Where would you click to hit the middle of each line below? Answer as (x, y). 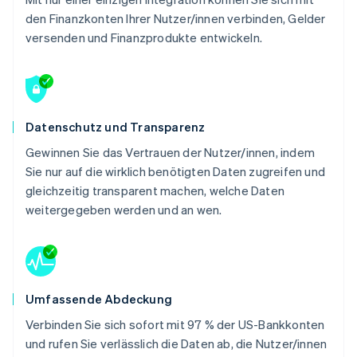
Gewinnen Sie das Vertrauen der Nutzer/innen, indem (171, 152)
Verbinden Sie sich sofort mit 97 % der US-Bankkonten (175, 324)
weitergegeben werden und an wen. (124, 209)
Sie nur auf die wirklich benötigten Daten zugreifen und (176, 171)
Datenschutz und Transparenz (116, 126)
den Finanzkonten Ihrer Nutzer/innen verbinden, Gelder (176, 18)
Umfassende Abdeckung (99, 298)
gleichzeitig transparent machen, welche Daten (155, 190)
